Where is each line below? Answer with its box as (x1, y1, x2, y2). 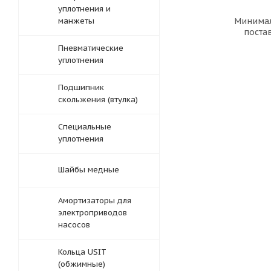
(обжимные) (58, 259, 105, 269)
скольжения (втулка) (58, 94, 138, 105)
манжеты (58, 16, 94, 26)
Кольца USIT (58, 247, 106, 257)
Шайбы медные (58, 165, 119, 175)
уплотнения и (58, 4, 111, 14)
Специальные (58, 122, 111, 132)
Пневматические (58, 43, 123, 53)
